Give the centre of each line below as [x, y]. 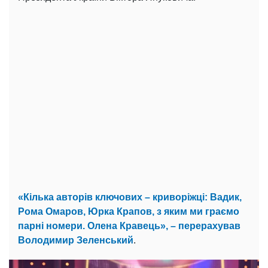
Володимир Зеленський [76, 240]
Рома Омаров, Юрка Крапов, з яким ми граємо [129, 211]
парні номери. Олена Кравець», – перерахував [129, 226]
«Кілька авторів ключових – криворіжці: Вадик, [130, 197]
